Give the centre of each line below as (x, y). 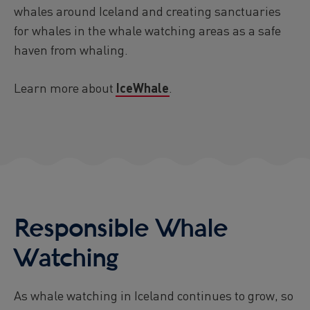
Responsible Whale (121, 229)
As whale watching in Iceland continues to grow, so (154, 295)
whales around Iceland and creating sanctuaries (147, 11)
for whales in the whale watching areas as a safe (147, 30)
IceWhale (143, 88)
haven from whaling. (71, 50)
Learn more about (65, 88)
